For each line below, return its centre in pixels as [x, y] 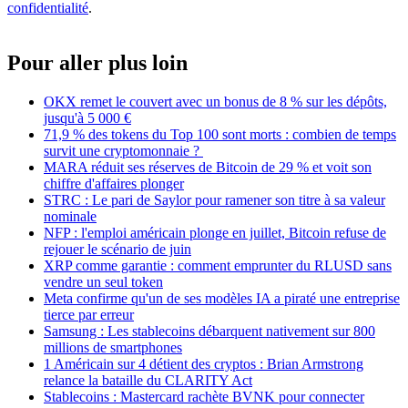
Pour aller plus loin [97, 62]
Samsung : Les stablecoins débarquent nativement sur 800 [209, 331]
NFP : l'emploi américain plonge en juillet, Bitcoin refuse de [215, 232]
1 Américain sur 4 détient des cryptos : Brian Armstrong [204, 363]
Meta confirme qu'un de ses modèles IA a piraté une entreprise [222, 298]
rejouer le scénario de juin [117, 249]
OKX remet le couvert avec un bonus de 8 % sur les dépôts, [215, 101]
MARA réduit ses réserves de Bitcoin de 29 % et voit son [208, 167]
